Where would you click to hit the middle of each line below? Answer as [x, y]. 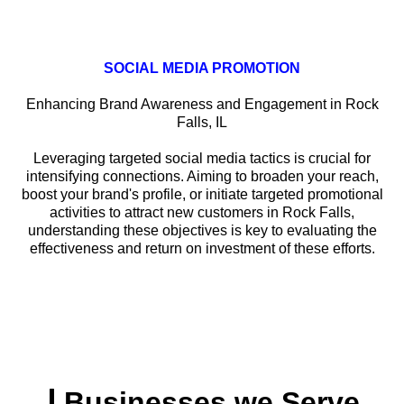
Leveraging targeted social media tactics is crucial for [202, 159]
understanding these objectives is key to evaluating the [202, 231]
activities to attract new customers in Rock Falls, [202, 213]
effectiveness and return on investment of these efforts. [202, 249]
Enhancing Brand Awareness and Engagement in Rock [202, 105]
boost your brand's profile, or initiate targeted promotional [202, 195]
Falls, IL [202, 123]
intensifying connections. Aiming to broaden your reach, [202, 177]
